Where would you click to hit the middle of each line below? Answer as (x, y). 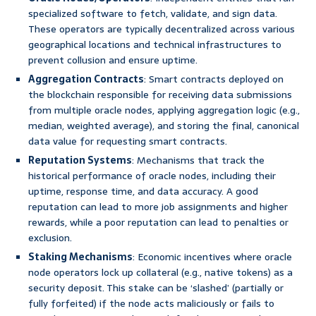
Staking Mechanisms (80, 257)
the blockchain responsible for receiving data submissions (160, 95)
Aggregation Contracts (86, 79)
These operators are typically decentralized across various (162, 29)
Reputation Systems (80, 160)
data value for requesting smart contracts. (128, 141)
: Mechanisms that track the (198, 160)
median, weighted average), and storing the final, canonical (164, 126)
